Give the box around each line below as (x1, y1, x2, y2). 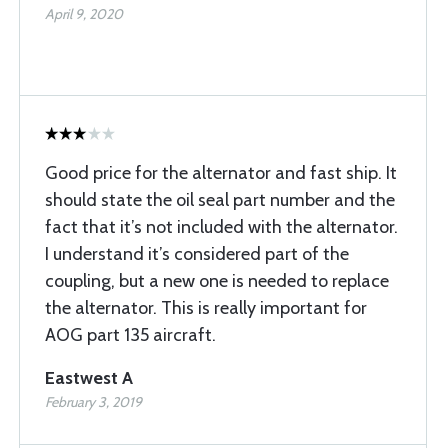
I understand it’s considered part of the (45, 243, 349, 265)
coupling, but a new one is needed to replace (45, 270, 389, 292)
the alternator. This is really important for (45, 297, 367, 319)
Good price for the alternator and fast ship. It (45, 162, 397, 184)
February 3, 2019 (45, 393, 142, 411)
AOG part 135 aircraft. (45, 324, 216, 346)
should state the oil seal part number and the (45, 189, 395, 211)
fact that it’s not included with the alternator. (45, 216, 398, 238)
